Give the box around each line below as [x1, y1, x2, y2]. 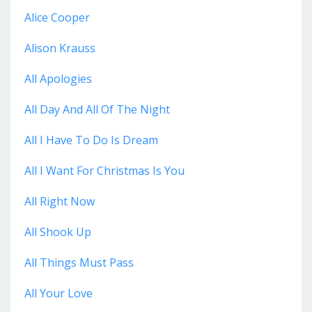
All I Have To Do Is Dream [24, 132, 158, 148]
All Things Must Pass [24, 254, 134, 270]
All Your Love [24, 285, 93, 301]
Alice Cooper [24, 9, 90, 25]
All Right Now [24, 193, 95, 209]
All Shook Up [24, 224, 91, 240]
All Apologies [24, 70, 92, 86]
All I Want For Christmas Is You [24, 162, 185, 178]
